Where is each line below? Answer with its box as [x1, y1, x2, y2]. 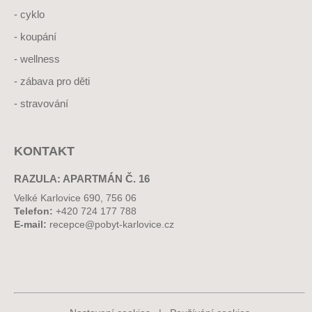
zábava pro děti [20, 75, 90, 87]
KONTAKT [14, 143, 75, 158]
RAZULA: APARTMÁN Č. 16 [14, 172, 150, 185]
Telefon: [14, 205, 53, 217]
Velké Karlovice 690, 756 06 [14, 192, 136, 203]
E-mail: [14, 218, 47, 230]
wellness [20, 52, 60, 65]
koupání [20, 30, 56, 42]
